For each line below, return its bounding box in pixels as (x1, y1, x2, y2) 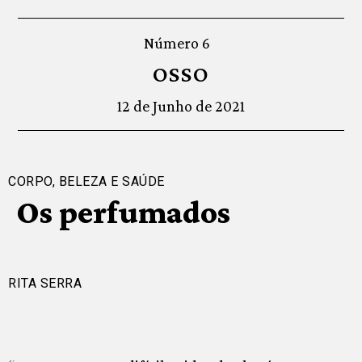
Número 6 (144, 34, 210, 53)
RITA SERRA (8, 276, 82, 292)
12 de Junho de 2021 (117, 97, 245, 116)
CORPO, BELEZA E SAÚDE (8, 174, 165, 190)
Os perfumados (15, 194, 230, 231)
